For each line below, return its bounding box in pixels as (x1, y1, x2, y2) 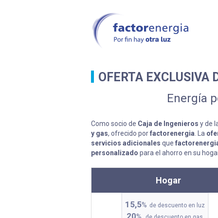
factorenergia (150, 129, 195, 137)
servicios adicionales (91, 139, 161, 147)
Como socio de (91, 119, 138, 127)
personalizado (91, 148, 138, 157)
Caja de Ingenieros (138, 119, 199, 127)
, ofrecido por (108, 129, 150, 137)
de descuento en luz (149, 201, 205, 209)
